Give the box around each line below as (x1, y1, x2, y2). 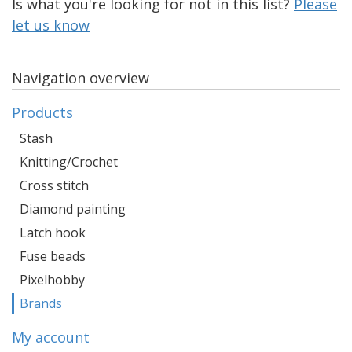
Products (12, 103, 73, 122)
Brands (20, 295, 62, 312)
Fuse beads (20, 247, 86, 265)
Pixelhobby (20, 271, 85, 288)
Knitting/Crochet (20, 153, 118, 170)
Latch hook (20, 224, 86, 241)
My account (12, 328, 90, 346)
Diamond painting (20, 200, 126, 218)
